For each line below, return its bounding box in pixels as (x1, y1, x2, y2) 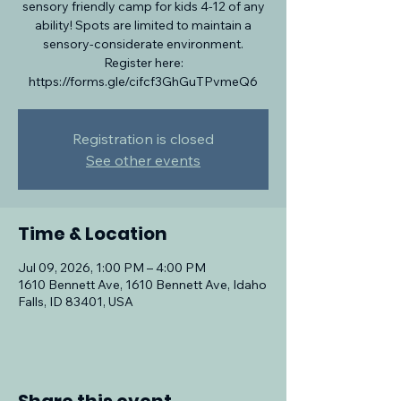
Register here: (103, 55, 183, 71)
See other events (86, 151, 200, 169)
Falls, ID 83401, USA (18, 294, 133, 310)
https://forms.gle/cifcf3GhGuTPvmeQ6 (29, 73, 258, 90)
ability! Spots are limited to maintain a (35, 17, 252, 33)
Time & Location (18, 221, 167, 246)
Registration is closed (73, 130, 214, 148)
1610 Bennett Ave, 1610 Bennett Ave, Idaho (18, 277, 267, 293)
